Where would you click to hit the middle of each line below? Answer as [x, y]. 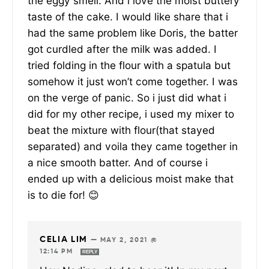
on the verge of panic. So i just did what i [127, 97]
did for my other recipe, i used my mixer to [131, 113]
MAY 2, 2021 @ [129, 240]
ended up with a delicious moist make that [131, 178]
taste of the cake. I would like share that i [128, 16]
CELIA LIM [64, 239]
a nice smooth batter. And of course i [118, 162]
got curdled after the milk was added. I [122, 49]
